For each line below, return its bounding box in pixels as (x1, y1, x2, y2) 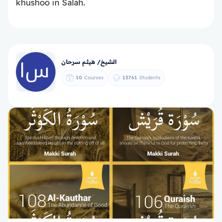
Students (139, 74, 161, 81)
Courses (84, 74, 104, 81)
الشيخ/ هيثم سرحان (61, 57, 116, 65)
